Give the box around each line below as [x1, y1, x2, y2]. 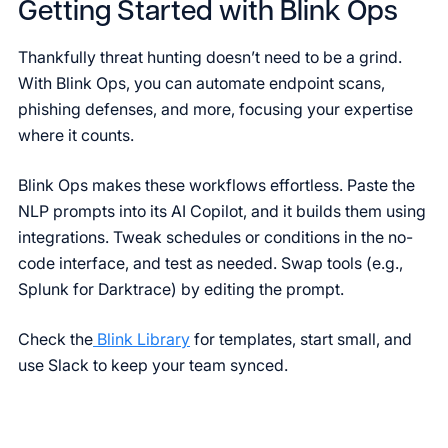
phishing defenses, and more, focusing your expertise [18, 99, 413, 119]
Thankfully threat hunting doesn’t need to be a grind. [18, 47, 402, 67]
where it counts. [18, 125, 134, 145]
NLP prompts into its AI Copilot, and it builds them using [18, 201, 426, 221]
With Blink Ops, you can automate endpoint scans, [18, 73, 385, 93]
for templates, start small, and [190, 329, 412, 349]
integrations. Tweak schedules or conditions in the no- [18, 227, 413, 247]
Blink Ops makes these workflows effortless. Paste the [18, 175, 415, 195]
